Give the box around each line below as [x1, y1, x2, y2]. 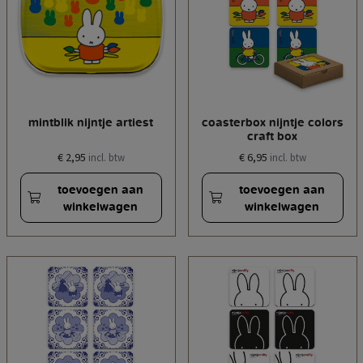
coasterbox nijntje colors [201, 115, 344, 130]
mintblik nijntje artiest [28, 115, 153, 130]
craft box [247, 129, 297, 143]
